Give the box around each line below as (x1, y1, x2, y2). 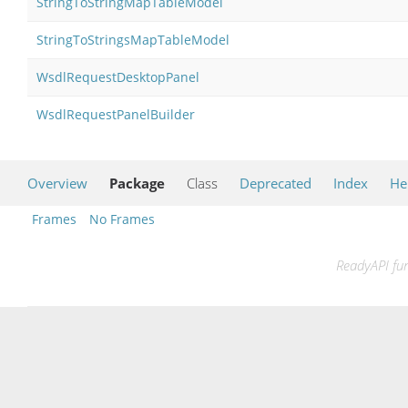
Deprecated (240, 173, 311, 192)
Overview (27, 173, 87, 192)
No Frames (89, 209, 155, 228)
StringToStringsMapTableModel (36, 30, 229, 48)
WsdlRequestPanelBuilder (36, 105, 195, 123)
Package (109, 173, 165, 192)
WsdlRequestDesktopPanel (36, 67, 199, 86)
